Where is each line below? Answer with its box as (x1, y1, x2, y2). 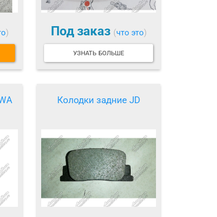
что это (116, 27, 144, 37)
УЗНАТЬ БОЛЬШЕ (73, 49, 124, 57)
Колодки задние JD (57, 94, 140, 106)
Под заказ (50, 23, 113, 38)
